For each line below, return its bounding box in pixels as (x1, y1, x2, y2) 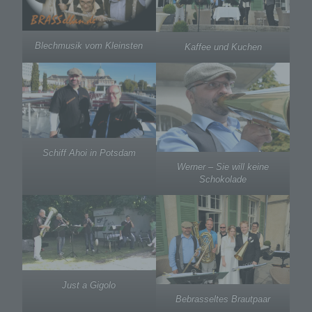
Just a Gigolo (62, 280, 116, 291)
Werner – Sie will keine (177, 162, 270, 173)
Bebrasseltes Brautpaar (175, 294, 271, 305)
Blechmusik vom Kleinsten (35, 40, 143, 52)
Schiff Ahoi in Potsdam (42, 148, 136, 159)
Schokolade (199, 174, 247, 185)
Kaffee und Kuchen (184, 42, 262, 53)
